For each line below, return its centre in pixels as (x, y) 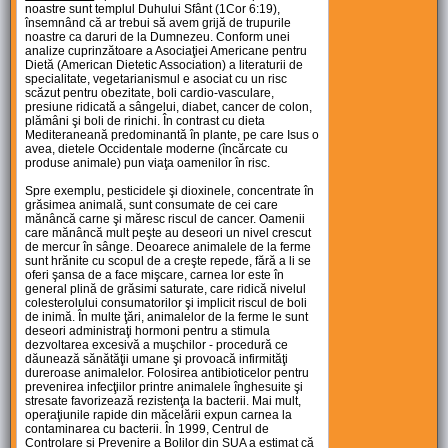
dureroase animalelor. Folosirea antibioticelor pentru (167, 373)
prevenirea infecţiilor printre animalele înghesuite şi (164, 387)
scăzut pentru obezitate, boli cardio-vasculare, (150, 93)
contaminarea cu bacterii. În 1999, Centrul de (147, 429)
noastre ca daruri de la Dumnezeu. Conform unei (158, 37)
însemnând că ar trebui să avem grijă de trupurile (158, 23)
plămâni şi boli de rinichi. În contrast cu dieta (145, 121)
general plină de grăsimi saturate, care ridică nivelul (166, 289)
